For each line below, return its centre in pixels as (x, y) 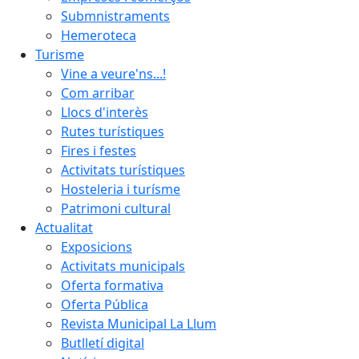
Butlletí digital (103, 343)
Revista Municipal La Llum (139, 324)
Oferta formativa (112, 285)
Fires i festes (99, 151)
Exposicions (97, 247)
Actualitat (64, 228)
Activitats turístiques (123, 170)
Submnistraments (115, 16)
